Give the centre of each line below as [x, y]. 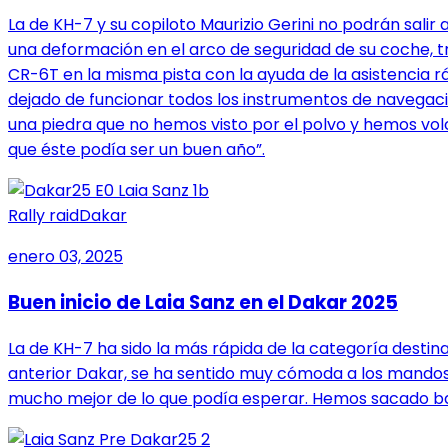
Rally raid [43, 216]
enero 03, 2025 [65, 257]
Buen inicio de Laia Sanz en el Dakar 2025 [203, 303]
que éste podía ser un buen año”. [136, 150]
